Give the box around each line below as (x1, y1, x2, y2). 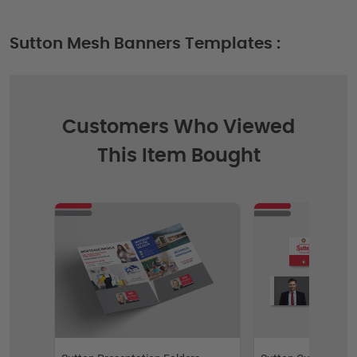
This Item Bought (96, 146, 261, 166)
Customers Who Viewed (62, 117, 295, 137)
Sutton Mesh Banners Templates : (10, 35, 280, 52)
